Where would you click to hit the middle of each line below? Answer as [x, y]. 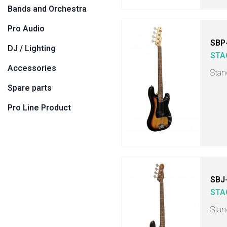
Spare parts [30, 88]
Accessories [32, 68]
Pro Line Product [39, 108]
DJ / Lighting [32, 48]
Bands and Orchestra [47, 9]
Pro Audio [26, 29]
